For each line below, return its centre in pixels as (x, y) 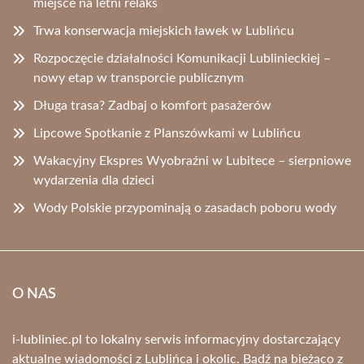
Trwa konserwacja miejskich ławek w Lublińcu (164, 31)
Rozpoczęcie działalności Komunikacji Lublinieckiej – (182, 59)
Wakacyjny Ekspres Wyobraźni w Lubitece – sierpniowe (192, 161)
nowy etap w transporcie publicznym (139, 78)
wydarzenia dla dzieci (94, 181)
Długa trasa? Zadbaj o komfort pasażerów (152, 106)
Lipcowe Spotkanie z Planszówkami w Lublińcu (167, 134)
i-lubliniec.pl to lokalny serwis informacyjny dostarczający (176, 340)
